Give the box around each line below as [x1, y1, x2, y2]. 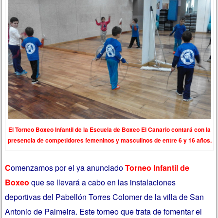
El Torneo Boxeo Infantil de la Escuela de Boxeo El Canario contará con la [8, 125, 211, 134]
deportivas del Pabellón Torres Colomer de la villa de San [5, 191, 204, 203]
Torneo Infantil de [125, 162, 190, 174]
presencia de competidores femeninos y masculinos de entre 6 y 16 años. [7, 135, 212, 145]
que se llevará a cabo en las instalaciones [29, 177, 176, 188]
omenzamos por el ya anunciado [11, 162, 126, 174]
